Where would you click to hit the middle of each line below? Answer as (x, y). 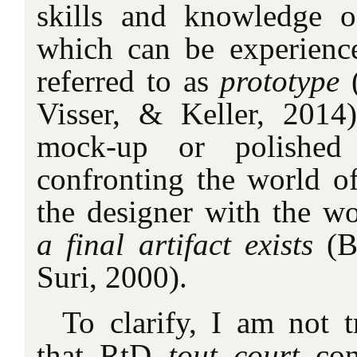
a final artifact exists (182, 244)
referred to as (129, 80)
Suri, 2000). (112, 277)
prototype (286, 80)
